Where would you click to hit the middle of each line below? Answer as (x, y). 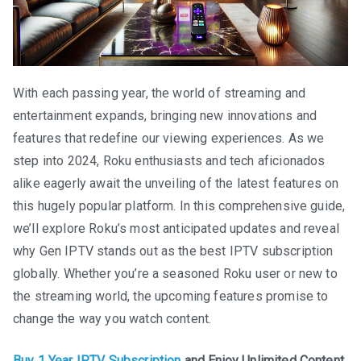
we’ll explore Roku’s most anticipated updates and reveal (176, 228)
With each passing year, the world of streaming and (160, 93)
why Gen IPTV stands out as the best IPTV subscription (173, 251)
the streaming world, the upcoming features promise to (171, 296)
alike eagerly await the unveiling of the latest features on (176, 183)
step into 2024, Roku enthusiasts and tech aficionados (169, 160)
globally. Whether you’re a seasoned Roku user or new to (175, 273)
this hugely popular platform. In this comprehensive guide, (179, 205)
